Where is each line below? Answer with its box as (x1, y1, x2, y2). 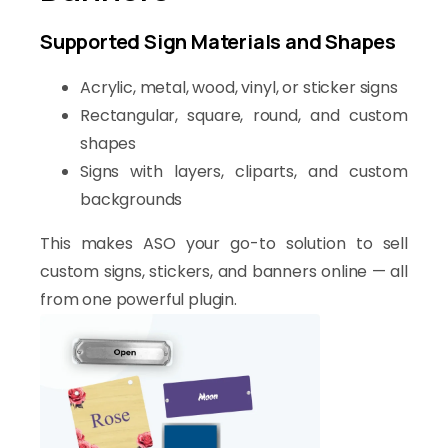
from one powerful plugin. (40, 287, 237, 311)
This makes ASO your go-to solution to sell (40, 231, 408, 255)
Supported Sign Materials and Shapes (40, 27, 396, 55)
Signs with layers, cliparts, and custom (80, 159, 408, 183)
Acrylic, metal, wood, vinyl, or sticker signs (80, 75, 398, 99)
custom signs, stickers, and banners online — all (40, 259, 408, 283)
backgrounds (80, 187, 183, 211)
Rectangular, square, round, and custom (80, 103, 408, 127)
